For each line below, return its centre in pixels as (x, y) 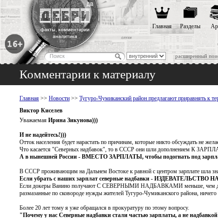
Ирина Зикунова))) (73, 120)
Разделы (190, 26)
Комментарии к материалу (88, 74)
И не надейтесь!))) (43, 135)
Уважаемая (34, 120)
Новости (59, 98)
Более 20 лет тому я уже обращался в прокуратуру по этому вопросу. (104, 208)
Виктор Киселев (41, 110)
